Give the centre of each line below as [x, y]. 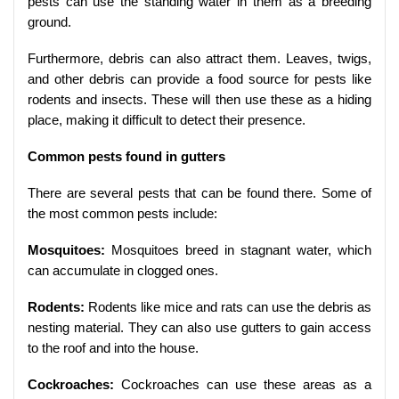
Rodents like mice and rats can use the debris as [228, 307]
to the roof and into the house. [113, 348]
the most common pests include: [122, 214]
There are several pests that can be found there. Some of [199, 193]
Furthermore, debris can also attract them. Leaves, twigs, [199, 59]
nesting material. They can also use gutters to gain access [199, 328]
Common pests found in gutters [126, 157]
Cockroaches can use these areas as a [243, 385]
